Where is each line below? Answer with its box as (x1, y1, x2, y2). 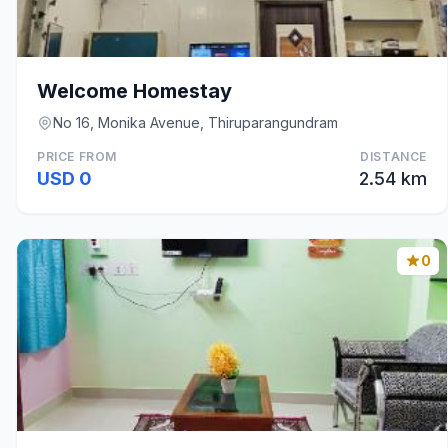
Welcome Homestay (37, 79, 232, 103)
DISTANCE (360, 149, 427, 164)
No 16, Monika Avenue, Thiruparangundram (53, 114, 338, 131)
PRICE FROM (37, 149, 117, 164)
